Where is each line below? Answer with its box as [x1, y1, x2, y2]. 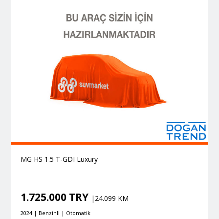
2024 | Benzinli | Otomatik [20, 209, 90, 217]
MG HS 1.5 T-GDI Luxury [20, 154, 98, 164]
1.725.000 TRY [20, 190, 91, 204]
